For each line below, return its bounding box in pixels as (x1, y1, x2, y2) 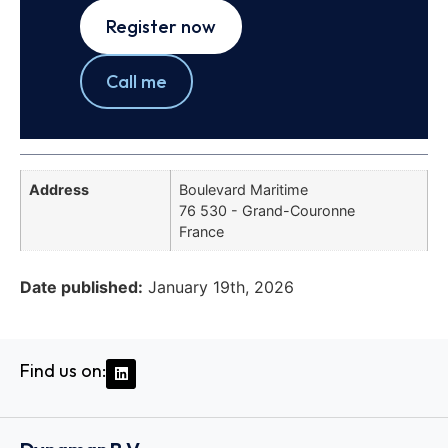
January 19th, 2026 (148, 276, 294, 297)
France (179, 223, 224, 241)
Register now (106, 15, 216, 39)
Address (29, 181, 89, 199)
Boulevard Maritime (179, 181, 308, 199)
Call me (106, 70, 167, 94)
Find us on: (20, 358, 106, 382)
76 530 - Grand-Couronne (179, 202, 355, 220)
